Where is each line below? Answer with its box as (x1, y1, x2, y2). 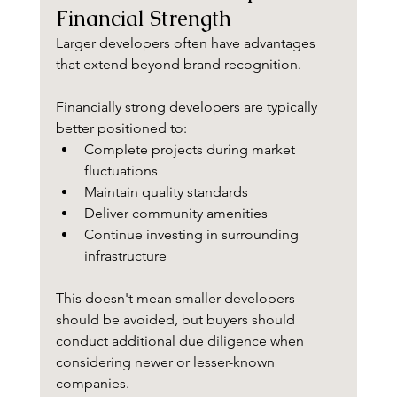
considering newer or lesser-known (55, 354, 278, 371)
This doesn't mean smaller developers (55, 290, 299, 307)
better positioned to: (55, 120, 187, 137)
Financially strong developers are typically (55, 98, 321, 116)
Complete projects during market (83, 141, 299, 159)
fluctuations (83, 162, 158, 180)
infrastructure (83, 247, 167, 265)
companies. (55, 375, 129, 393)
